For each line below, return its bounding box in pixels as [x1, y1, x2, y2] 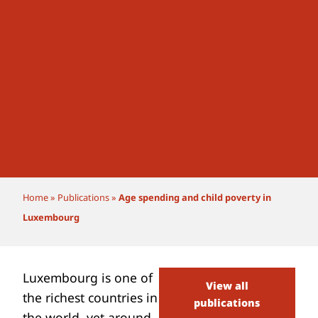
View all [205, 279, 248, 293]
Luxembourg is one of [23, 269, 153, 287]
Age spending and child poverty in [119, 190, 272, 204]
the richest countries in [23, 289, 158, 307]
